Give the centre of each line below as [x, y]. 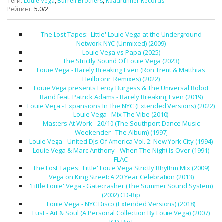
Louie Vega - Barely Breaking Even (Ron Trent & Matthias [121, 70]
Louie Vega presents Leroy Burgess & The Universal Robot [121, 88]
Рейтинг [19, 9]
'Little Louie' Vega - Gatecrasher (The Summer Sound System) [121, 186]
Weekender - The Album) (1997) [121, 132]
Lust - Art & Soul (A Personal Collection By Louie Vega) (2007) [121, 213]
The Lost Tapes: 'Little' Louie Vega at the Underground [121, 34]
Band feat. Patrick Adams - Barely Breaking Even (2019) [121, 97]
